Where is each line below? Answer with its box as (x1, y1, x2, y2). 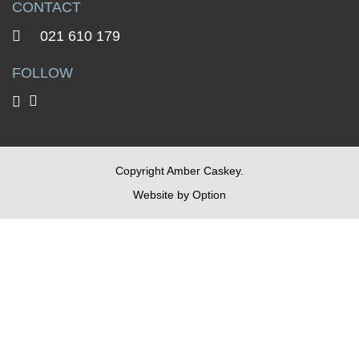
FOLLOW (12, 65, 73, 81)
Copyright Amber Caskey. (115, 164, 244, 177)
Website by (133, 188, 192, 201)
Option (192, 188, 226, 201)
